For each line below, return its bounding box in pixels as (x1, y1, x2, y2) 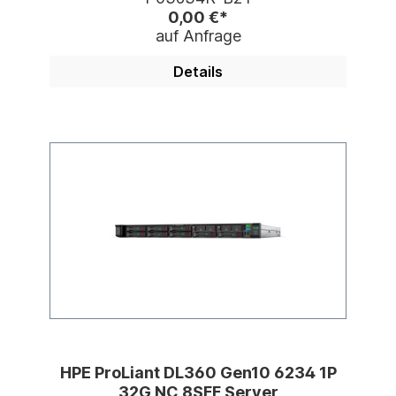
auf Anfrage (155, 27, 241, 46)
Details (173, 63, 223, 81)
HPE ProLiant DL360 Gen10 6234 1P (59, 363, 337, 383)
